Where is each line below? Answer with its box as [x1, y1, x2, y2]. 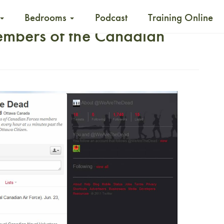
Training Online [148, 10, 213, 24]
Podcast [94, 10, 127, 24]
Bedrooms [24, 10, 69, 24]
